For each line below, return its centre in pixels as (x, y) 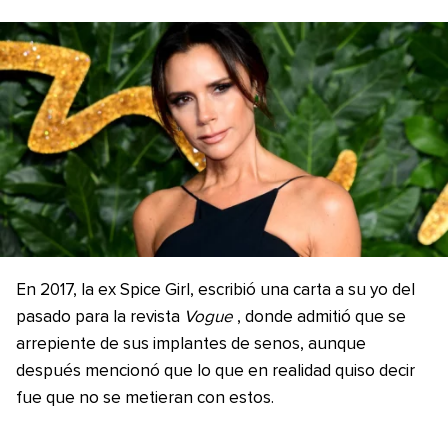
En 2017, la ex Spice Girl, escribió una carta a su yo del (215, 291)
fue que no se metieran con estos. (145, 399)
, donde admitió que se (321, 318)
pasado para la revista (100, 318)
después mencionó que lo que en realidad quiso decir (215, 372)
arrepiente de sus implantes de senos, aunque (191, 345)
